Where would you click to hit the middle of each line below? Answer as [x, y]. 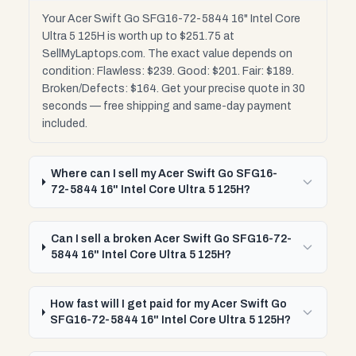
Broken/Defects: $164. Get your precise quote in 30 [174, 89]
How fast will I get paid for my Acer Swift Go [169, 304]
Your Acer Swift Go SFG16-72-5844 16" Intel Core [171, 19]
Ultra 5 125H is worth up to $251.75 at [138, 36]
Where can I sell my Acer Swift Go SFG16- [164, 174]
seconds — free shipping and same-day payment [167, 106]
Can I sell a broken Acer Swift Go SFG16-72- [171, 239]
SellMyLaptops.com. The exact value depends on [167, 54]
